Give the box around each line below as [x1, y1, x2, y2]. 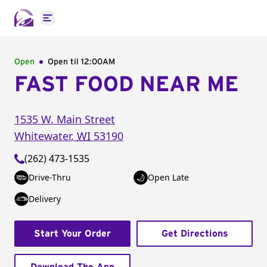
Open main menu [46, 17, 126, 31]
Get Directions [161, 229, 228, 238]
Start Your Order [34, 229, 111, 238]
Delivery [29, 193, 61, 204]
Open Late [148, 172, 189, 183]
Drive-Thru [29, 172, 71, 183]
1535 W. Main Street [14, 112, 115, 126]
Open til [48, 58, 81, 66]
